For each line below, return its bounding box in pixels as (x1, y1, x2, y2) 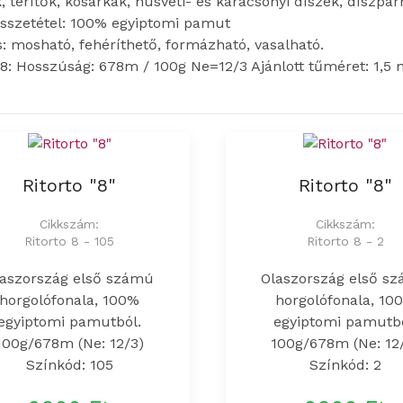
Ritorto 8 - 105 (24, 234, 115, 248)
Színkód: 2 (309, 356, 381, 373)
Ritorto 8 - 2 (306, 234, 384, 248)
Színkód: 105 (25, 356, 113, 373)
